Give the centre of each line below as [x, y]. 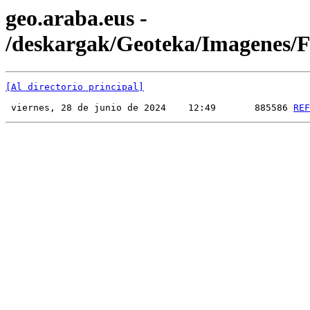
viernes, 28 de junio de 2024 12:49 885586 [149, 108]
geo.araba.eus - [76, 18]
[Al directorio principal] [75, 87]
